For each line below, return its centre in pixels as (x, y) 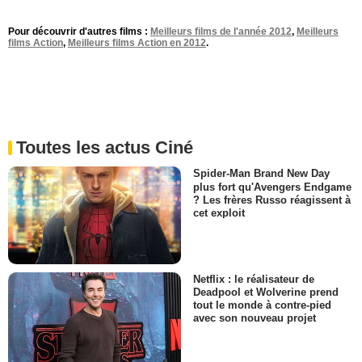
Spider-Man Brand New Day (261, 174)
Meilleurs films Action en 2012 (137, 43)
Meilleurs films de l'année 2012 (221, 32)
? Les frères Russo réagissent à (272, 200)
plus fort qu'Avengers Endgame (272, 187)
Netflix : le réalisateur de (254, 279)
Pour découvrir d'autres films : (79, 32)
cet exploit (219, 213)
